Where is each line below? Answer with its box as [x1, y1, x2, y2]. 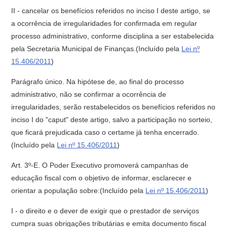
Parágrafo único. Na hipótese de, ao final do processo [11, 78, 184, 86]
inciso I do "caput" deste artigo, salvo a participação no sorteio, [11, 116, 213, 124]
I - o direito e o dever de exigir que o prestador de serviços [11, 207, 200, 215]
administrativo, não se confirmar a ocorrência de [11, 90, 167, 98]
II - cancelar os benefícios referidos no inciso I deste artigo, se [11, 7, 211, 15]
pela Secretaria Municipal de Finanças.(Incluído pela [11, 45, 182, 53]
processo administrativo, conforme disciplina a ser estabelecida [11, 32, 214, 40]
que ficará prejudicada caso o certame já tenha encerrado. [11, 128, 200, 136]
